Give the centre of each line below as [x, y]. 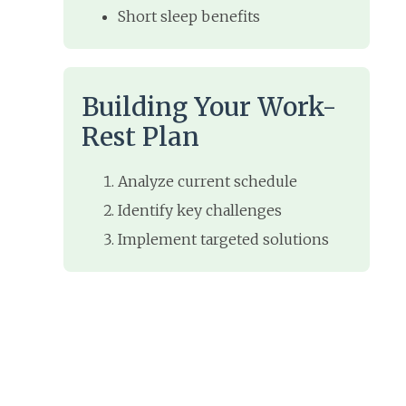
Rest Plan [140, 137]
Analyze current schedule [208, 182]
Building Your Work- [209, 107]
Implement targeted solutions [223, 240]
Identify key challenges [200, 211]
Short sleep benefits [189, 17]
